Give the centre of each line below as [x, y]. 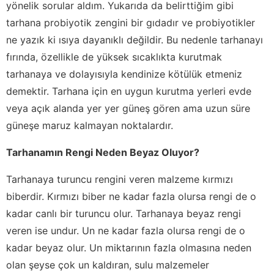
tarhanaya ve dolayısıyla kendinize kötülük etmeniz [124, 74]
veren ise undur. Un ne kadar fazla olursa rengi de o [126, 230]
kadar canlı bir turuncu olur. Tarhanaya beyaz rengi [124, 213]
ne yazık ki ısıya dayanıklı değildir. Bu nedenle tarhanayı [135, 39]
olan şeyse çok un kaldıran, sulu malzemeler [108, 265]
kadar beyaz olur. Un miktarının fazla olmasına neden [129, 247]
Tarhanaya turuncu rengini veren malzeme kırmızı [120, 179]
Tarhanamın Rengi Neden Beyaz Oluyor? [103, 152]
